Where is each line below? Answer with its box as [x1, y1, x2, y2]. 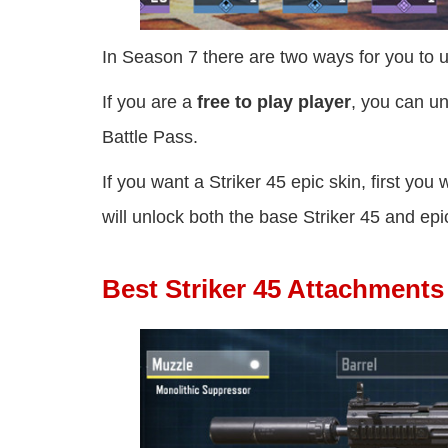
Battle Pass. [102, 126, 198, 147]
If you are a [102, 91, 197, 112]
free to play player [197, 91, 351, 112]
